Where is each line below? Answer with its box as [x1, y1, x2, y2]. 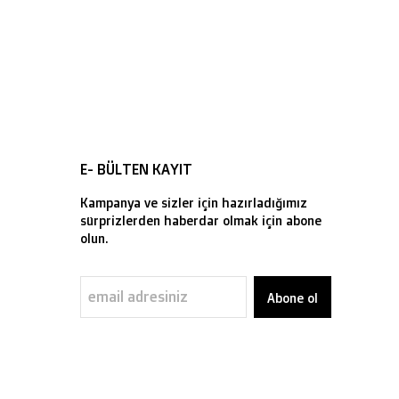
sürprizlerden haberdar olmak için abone [80, 213, 322, 228]
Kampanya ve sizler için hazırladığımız [80, 195, 307, 210]
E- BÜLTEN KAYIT [80, 160, 192, 178]
